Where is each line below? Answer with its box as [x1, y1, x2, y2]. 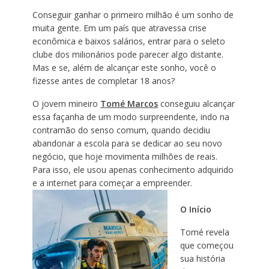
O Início [180, 204, 211, 216]
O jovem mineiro [32, 98, 100, 110]
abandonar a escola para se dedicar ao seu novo [32, 138, 222, 150]
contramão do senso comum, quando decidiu [32, 124, 210, 136]
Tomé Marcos [100, 98, 158, 110]
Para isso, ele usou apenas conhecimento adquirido [32, 164, 234, 176]
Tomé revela [180, 226, 229, 238]
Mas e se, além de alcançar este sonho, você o [32, 62, 216, 74]
